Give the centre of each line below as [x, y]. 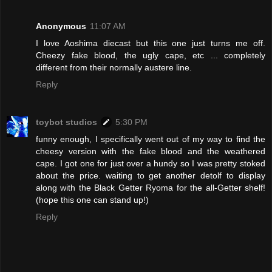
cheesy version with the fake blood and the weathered [151, 151]
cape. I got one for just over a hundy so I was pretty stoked [151, 163]
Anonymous [61, 26]
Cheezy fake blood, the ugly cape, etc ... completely [151, 55]
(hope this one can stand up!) [92, 199]
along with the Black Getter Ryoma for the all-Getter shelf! [151, 187]
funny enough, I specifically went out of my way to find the [151, 139]
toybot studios [66, 122]
